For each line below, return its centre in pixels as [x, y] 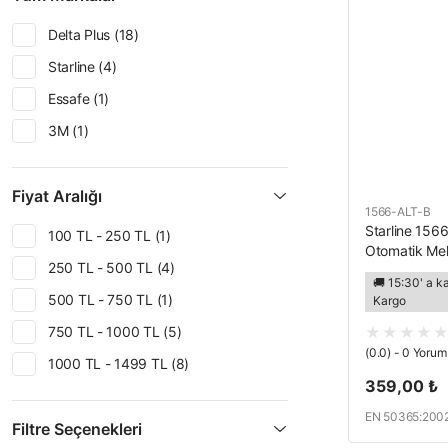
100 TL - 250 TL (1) [109, 235]
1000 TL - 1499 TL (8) [119, 363]
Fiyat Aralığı [57, 196]
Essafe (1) [79, 98]
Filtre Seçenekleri [77, 429]
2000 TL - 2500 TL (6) [120, 395]
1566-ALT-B [398, 211]
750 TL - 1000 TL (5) [115, 331]
